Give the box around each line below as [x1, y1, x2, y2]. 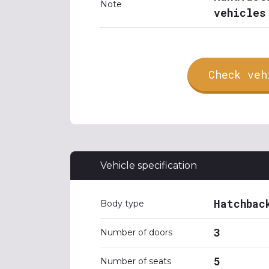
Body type [100, 198, 144, 209]
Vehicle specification [100, 160, 197, 171]
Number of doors [100, 227, 172, 238]
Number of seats [100, 256, 171, 267]
